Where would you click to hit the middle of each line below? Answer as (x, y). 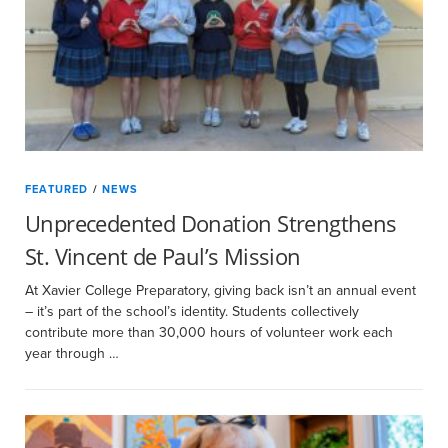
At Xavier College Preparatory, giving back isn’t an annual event (220, 290)
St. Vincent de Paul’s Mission (163, 256)
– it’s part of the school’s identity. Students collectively (192, 311)
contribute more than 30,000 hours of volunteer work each (209, 332)
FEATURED (57, 189)
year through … (72, 353)
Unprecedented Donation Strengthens (211, 223)
